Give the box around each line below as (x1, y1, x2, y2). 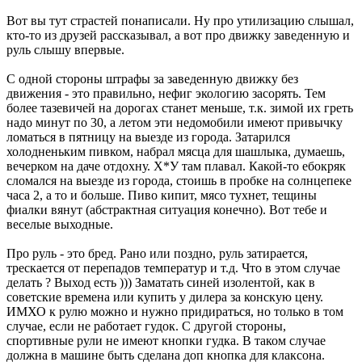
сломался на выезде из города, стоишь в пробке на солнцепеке (6, 174, 351, 188)
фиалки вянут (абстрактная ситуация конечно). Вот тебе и (6, 203, 327, 217)
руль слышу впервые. (6, 43, 124, 57)
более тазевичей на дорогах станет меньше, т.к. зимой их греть (6, 101, 353, 116)
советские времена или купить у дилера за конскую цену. (6, 290, 323, 305)
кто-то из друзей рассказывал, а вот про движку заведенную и (6, 28, 350, 43)
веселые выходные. (6, 217, 113, 232)
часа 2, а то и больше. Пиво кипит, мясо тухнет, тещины (6, 188, 317, 203)
